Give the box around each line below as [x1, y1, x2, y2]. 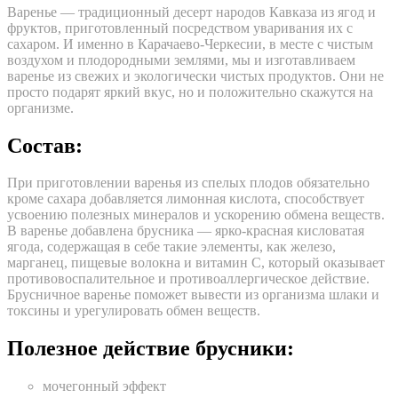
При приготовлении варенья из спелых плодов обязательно [7, 175, 370, 191]
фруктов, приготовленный [7, 20, 172, 36]
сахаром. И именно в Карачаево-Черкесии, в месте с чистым [7, 36, 373, 52]
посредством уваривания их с [172, 20, 353, 36]
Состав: [7, 133, 83, 157]
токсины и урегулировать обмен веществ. [7, 303, 260, 319]
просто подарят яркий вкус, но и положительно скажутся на [7, 84, 373, 99]
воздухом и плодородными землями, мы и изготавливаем [7, 52, 355, 68]
